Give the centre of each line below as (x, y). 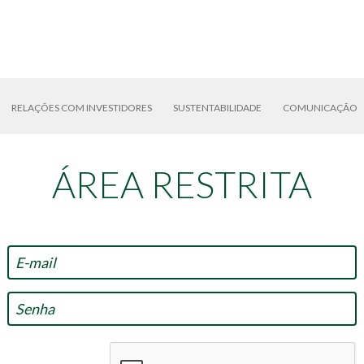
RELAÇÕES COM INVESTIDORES (82, 108)
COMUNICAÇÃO (320, 108)
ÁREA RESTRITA (182, 184)
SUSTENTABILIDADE (217, 108)
